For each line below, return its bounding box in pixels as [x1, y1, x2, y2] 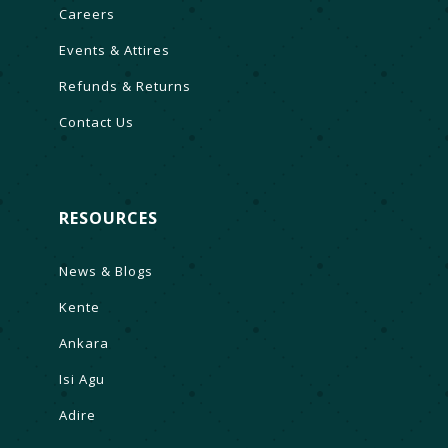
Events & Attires [58, 40, 170, 59]
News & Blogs [58, 261, 153, 280]
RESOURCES [58, 206, 158, 229]
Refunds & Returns [58, 76, 191, 95]
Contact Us [58, 112, 134, 131]
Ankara [58, 333, 109, 352]
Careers [58, 4, 115, 23]
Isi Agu [58, 369, 105, 388]
